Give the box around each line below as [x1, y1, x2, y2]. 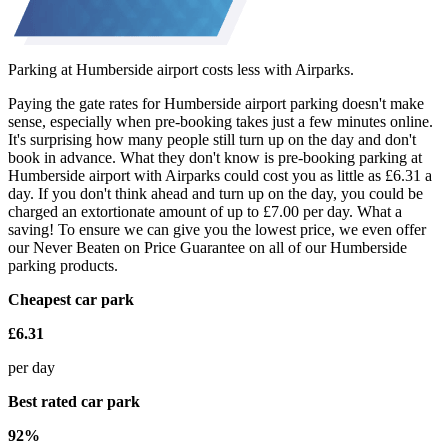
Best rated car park [8, 392, 140, 410]
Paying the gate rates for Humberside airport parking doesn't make [8, 94, 424, 112]
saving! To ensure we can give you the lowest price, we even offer [8, 220, 426, 238]
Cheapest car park [8, 290, 134, 308]
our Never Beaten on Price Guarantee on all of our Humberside [8, 238, 407, 256]
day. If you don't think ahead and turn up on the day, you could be [8, 184, 423, 202]
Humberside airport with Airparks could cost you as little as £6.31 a [8, 166, 432, 184]
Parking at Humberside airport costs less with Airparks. [8, 60, 354, 78]
